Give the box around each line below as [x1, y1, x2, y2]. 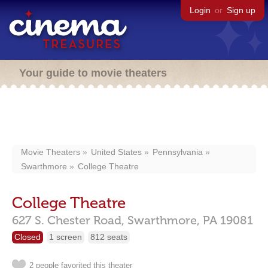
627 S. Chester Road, [12, 213, 124, 227]
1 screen [49, 232, 82, 242]
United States [91, 147, 142, 157]
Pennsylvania [153, 147, 203, 157]
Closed [14, 232, 41, 242]
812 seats [90, 232, 127, 242]
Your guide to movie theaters [19, 67, 167, 79]
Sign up [227, 5, 255, 15]
